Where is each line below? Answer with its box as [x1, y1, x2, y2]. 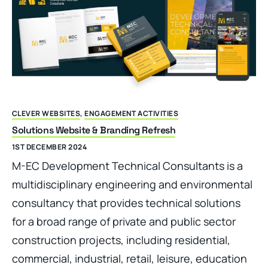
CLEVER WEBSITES [12, 108, 81, 119]
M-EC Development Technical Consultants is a [12, 159, 243, 173]
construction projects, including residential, [12, 233, 230, 248]
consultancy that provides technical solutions [12, 196, 240, 211]
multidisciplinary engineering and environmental [12, 177, 252, 192]
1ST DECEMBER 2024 [12, 142, 87, 153]
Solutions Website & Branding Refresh [12, 124, 176, 137]
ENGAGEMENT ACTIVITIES [84, 108, 179, 119]
